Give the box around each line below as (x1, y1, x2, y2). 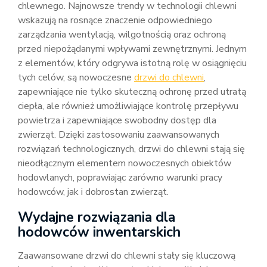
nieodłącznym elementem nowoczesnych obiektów (18, 157, 231, 170)
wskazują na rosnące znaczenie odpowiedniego (18, 14, 212, 27)
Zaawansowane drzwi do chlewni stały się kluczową (18, 249, 235, 262)
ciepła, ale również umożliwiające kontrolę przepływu (18, 100, 238, 113)
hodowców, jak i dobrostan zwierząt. (18, 185, 169, 198)
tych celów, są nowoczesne (18, 71, 134, 84)
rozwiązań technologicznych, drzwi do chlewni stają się (18, 142, 245, 156)
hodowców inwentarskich (18, 223, 181, 241)
